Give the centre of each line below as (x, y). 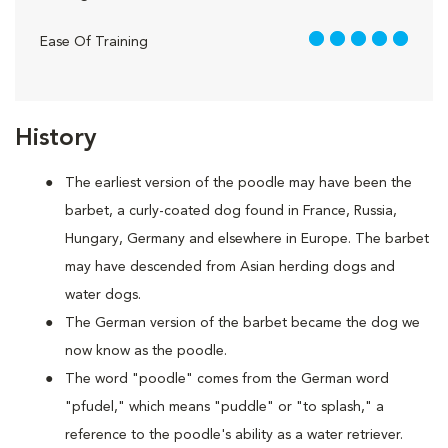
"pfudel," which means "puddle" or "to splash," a (224, 407)
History (55, 139)
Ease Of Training (94, 42)
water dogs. (103, 295)
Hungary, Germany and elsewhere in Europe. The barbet (247, 239)
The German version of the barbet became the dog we (242, 323)
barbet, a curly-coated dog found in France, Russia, (231, 211)
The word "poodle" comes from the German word (227, 379)
